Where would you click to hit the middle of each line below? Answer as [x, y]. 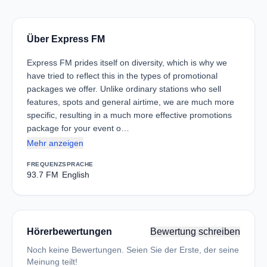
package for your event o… [78, 128]
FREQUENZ [44, 164]
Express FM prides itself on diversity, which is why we [127, 63]
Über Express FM [66, 39]
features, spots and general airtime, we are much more [131, 102]
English [76, 175]
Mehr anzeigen [55, 143]
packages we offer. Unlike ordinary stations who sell [124, 89]
